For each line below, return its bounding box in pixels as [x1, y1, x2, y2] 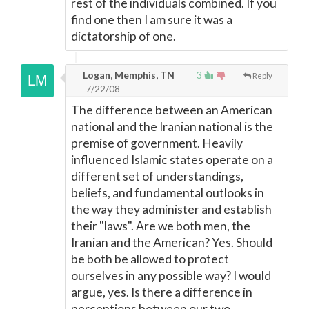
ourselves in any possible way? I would [71, 268, 271, 283]
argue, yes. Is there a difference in [71, 285, 252, 299]
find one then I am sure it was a [71, 12, 232, 27]
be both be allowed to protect [71, 252, 229, 266]
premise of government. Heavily [71, 136, 243, 150]
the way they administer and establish [71, 202, 272, 217]
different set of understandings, [71, 169, 243, 183]
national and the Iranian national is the [71, 119, 273, 134]
